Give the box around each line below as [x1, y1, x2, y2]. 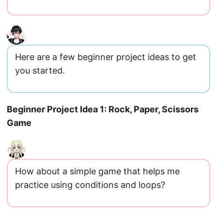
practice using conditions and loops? [15, 180, 165, 190]
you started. [15, 65, 65, 76]
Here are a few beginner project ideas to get [15, 52, 196, 62]
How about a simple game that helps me [15, 166, 180, 176]
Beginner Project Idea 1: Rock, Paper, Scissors [7, 104, 199, 114]
